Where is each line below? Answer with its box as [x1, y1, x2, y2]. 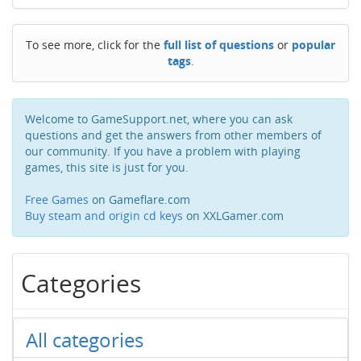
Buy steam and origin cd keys [25, 208, 183, 223]
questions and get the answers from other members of [25, 127, 322, 143]
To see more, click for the [26, 37, 164, 52]
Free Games [25, 192, 89, 207]
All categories [26, 326, 143, 353]
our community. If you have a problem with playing [25, 143, 301, 159]
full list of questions [164, 37, 274, 52]
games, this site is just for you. [25, 160, 189, 175]
